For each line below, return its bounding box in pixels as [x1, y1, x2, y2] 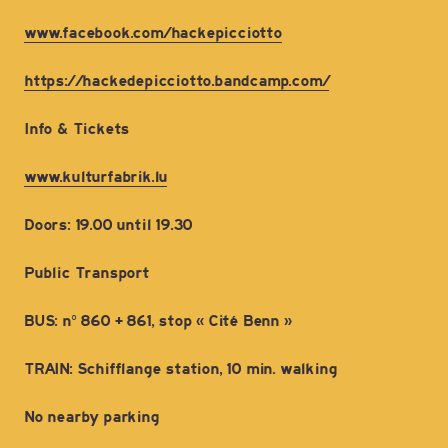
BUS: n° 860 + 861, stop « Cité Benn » [24, 312, 291, 331]
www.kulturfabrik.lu [24, 168, 168, 187]
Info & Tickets [24, 120, 130, 139]
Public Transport [24, 264, 149, 283]
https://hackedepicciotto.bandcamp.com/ [24, 72, 330, 91]
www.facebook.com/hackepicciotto [24, 24, 282, 43]
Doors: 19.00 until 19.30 [24, 216, 193, 235]
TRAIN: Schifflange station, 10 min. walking [24, 360, 337, 379]
